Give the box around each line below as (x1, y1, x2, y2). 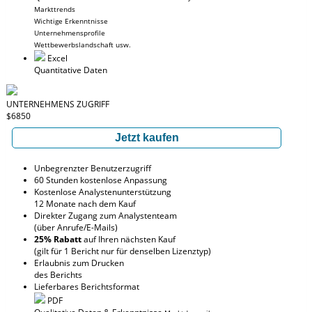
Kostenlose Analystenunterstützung (34, 186, 171, 198)
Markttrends (34, 4, 75, 14)
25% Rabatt (34, 233, 81, 245)
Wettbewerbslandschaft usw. (34, 40, 131, 49)
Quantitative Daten (34, 64, 107, 76)
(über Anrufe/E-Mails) (34, 221, 118, 233)
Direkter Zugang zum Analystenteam (34, 210, 177, 221)
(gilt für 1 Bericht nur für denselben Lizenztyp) (34, 245, 211, 257)
